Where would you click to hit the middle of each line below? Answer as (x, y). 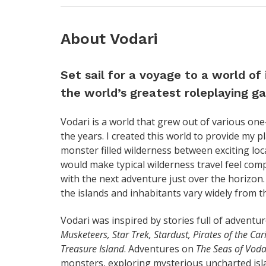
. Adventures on (160, 249)
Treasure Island (92, 249)
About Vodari (109, 39)
